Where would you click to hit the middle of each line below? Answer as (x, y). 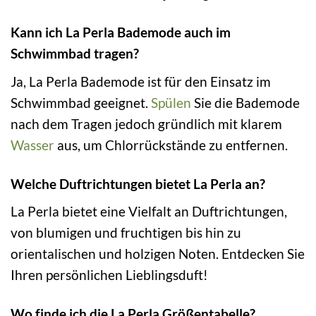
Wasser (32, 145)
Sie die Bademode (245, 102)
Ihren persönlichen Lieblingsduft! (109, 275)
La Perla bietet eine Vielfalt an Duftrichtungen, (149, 212)
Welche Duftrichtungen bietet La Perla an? (138, 183)
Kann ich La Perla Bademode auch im (121, 32)
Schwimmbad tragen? (75, 54)
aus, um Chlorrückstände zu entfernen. (171, 145)
